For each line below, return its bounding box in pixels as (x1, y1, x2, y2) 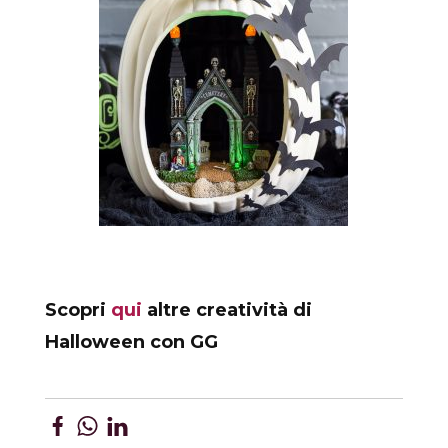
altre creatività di (141, 298, 312, 321)
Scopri (44, 298, 111, 321)
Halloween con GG (44, 330, 218, 353)
